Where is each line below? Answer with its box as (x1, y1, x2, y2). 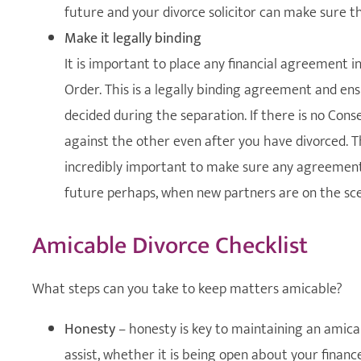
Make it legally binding (64, 26, 201, 51)
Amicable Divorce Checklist (32, 225, 308, 266)
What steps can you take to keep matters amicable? (32, 276, 342, 301)
